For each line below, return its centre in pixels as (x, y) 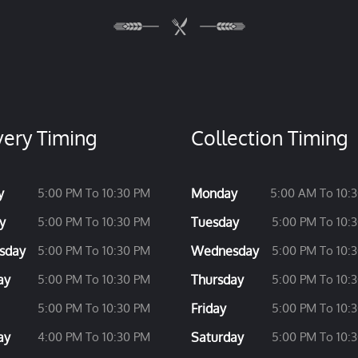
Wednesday (225, 251)
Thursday (217, 280)
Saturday (217, 337)
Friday (209, 308)
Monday (214, 193)
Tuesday (215, 222)
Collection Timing (269, 137)
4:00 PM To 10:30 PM (94, 337)
